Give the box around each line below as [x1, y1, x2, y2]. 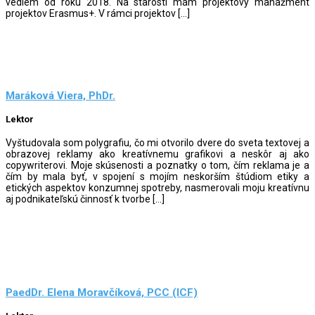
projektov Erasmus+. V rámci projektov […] [6, 7, 190, 19]
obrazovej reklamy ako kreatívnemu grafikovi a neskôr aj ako [6, 148, 309, 160]
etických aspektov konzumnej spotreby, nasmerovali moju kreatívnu [6, 181, 309, 193]
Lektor [6, 114, 34, 125]
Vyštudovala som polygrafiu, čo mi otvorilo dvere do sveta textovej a [6, 136, 309, 148]
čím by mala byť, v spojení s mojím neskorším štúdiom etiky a [6, 170, 309, 182]
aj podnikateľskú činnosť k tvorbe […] [6, 193, 165, 205]
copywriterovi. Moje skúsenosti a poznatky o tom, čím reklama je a [6, 159, 309, 171]
